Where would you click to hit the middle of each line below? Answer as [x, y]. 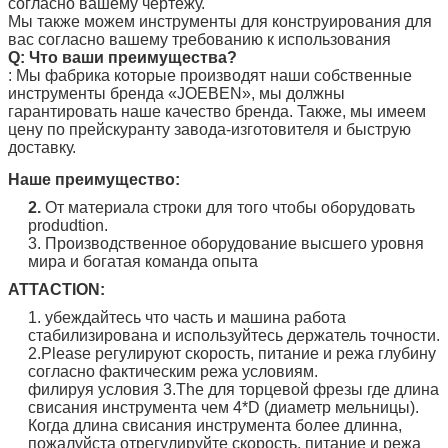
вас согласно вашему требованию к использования [199, 39]
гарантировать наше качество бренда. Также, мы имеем [217, 111]
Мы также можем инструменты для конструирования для [220, 21]
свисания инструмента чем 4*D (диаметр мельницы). [223, 407]
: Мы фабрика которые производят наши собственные [210, 75]
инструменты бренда [86, 93]
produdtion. [68, 225]
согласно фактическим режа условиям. [173, 371]
